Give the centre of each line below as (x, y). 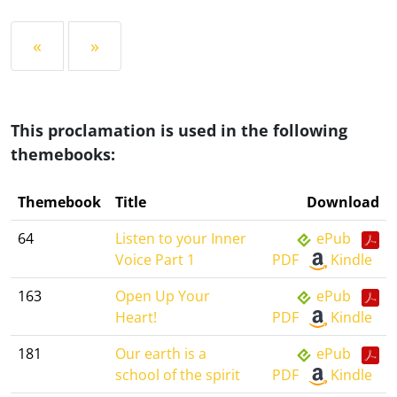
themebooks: (63, 154)
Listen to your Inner (181, 238)
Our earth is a (161, 354)
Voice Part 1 (155, 260)
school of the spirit (178, 375)
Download (343, 202)
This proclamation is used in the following (179, 130)
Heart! (136, 317)
